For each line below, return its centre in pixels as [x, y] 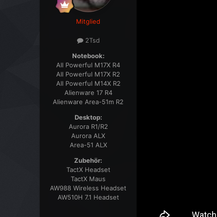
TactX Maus [88, 179]
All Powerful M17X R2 [88, 74]
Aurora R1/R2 [88, 127]
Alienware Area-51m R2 [88, 102]
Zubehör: [88, 161]
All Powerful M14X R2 [88, 84]
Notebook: [88, 56]
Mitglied [88, 21]
